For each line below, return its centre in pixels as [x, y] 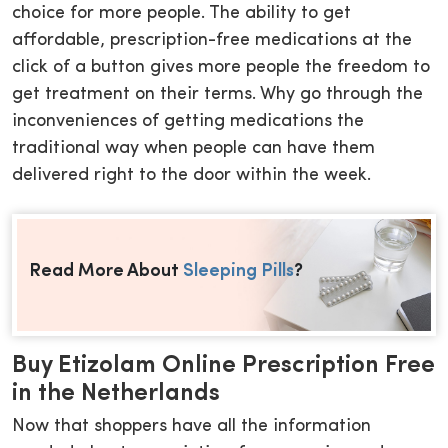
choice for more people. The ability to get [181, 14]
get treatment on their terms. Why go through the [217, 95]
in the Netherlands [116, 393]
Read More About [106, 272]
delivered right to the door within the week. [191, 176]
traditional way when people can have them [193, 149]
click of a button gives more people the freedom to [221, 68]
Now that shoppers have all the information [191, 426]
